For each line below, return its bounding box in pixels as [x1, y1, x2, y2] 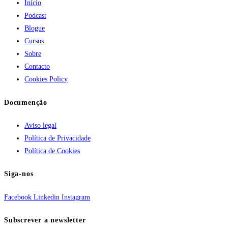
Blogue [24, 24, 45, 33]
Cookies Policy [24, 75, 68, 83]
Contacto [24, 63, 50, 71]
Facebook [4, 193, 32, 201]
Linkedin [34, 193, 60, 201]
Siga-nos [4, 170, 34, 178]
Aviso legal [24, 121, 56, 129]
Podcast [24, 12, 46, 20]
